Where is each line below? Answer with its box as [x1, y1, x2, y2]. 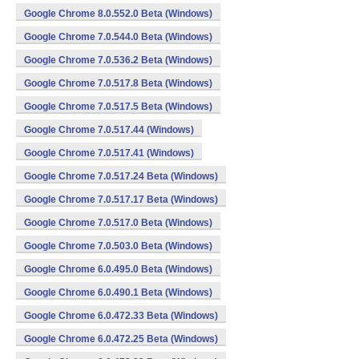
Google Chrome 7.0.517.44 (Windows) [24, 124, 194, 135]
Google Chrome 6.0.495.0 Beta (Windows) [24, 264, 212, 275]
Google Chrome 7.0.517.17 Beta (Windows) [24, 194, 218, 205]
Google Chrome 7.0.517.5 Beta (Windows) [24, 101, 212, 112]
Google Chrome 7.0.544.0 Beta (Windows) [24, 31, 212, 42]
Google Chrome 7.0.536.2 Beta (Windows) [24, 54, 212, 66]
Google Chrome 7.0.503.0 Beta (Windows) [24, 240, 212, 252]
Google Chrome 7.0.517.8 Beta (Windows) [24, 78, 212, 89]
